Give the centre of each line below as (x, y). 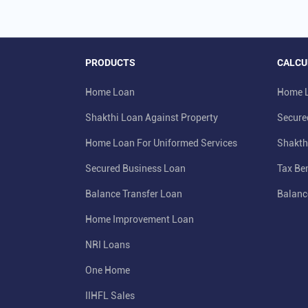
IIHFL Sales (110, 296)
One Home (108, 271)
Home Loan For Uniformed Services (161, 143)
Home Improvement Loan (140, 220)
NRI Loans (108, 245)
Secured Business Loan (135, 169)
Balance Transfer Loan (134, 194)
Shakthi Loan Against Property (152, 118)
